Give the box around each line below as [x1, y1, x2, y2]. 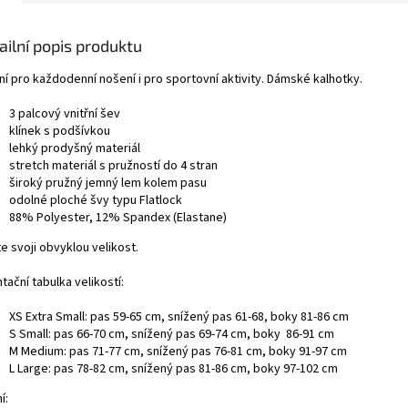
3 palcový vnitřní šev [9, 104, 120, 123]
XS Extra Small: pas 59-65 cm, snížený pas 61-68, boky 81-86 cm [9, 307, 349, 326]
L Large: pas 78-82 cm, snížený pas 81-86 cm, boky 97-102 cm [9, 359, 338, 378]
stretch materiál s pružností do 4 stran [9, 156, 218, 175]
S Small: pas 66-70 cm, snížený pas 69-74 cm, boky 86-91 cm [9, 324, 334, 343]
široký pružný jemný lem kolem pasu [9, 173, 207, 192]
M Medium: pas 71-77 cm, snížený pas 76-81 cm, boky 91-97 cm [9, 342, 347, 361]
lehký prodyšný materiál [9, 138, 140, 158]
